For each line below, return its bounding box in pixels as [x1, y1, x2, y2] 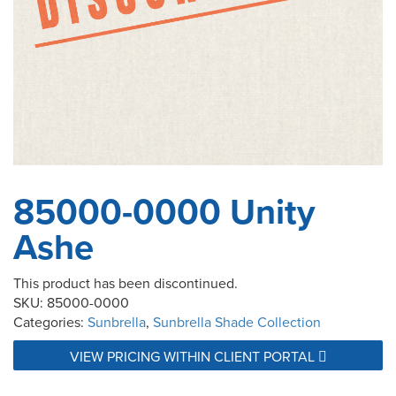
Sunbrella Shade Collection [153, 312, 321, 332]
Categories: [13, 312, 88, 332]
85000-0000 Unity [13, 186, 316, 238]
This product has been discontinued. [13, 273, 238, 293]
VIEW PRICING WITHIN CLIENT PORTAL [69, 346, 318, 367]
